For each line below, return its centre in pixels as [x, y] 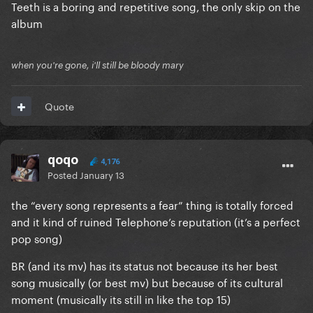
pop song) [37, 238]
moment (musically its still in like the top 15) [121, 299]
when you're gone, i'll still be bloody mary [97, 65]
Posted [64, 174]
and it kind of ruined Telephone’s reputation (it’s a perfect [156, 221]
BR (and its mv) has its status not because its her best [145, 265]
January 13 [102, 174]
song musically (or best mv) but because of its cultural [147, 282]
